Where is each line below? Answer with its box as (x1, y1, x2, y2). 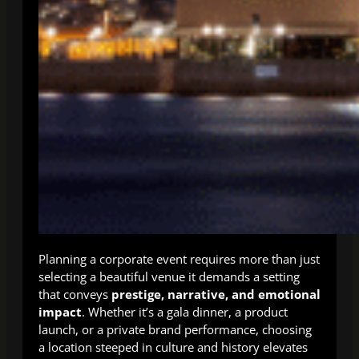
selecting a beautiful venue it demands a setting (38, 268, 300, 284)
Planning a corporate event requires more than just (38, 250, 320, 267)
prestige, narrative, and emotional (111, 285, 321, 302)
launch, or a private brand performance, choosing (38, 321, 312, 337)
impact (38, 303, 82, 320)
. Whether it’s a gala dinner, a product (82, 303, 288, 320)
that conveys (38, 285, 111, 302)
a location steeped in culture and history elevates (38, 338, 308, 355)
